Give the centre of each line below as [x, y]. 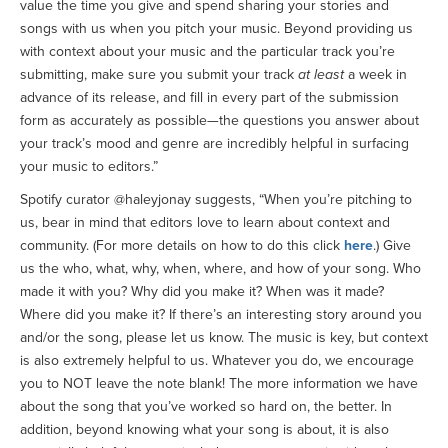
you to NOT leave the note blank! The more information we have [219, 384]
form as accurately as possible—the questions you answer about [219, 121]
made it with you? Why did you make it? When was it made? [202, 292]
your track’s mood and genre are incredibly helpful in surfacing [214, 144]
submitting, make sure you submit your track [159, 75]
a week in [375, 75]
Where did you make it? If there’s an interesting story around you [221, 315]
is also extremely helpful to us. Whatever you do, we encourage [217, 361]
